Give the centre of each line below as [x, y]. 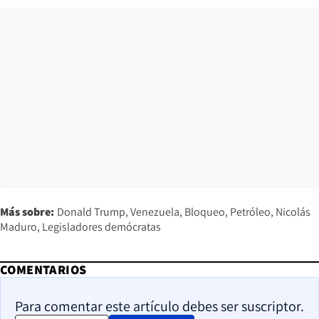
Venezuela [155, 211]
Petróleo [250, 211]
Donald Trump [91, 211]
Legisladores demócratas [101, 226]
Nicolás [293, 211]
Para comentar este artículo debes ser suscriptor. [159, 306]
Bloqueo [205, 211]
